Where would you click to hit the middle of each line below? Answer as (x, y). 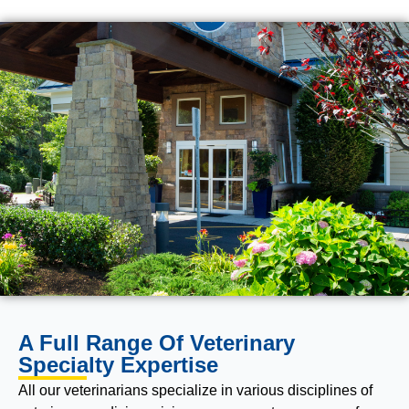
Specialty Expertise (118, 365)
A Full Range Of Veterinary (157, 343)
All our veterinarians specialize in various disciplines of (195, 391)
